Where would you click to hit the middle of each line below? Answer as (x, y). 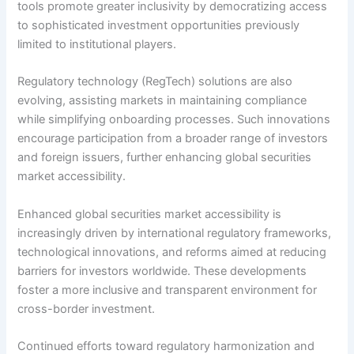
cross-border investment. (87, 309)
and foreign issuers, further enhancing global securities (165, 158)
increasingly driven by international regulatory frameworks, (175, 233)
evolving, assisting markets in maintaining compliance (162, 101)
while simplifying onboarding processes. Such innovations (174, 120)
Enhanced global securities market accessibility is (150, 214)
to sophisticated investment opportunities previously (159, 25)
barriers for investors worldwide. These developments (162, 271)
